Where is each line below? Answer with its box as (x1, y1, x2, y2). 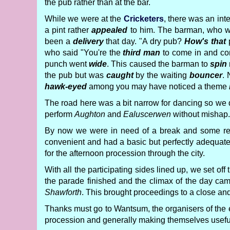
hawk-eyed (45, 82, 87, 91)
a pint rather (45, 26, 92, 34)
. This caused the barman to (107, 60, 210, 68)
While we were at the (45, 14, 124, 23)
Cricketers (123, 14, 164, 23)
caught (106, 71, 133, 80)
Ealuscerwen (123, 110, 171, 119)
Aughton (74, 110, 105, 119)
